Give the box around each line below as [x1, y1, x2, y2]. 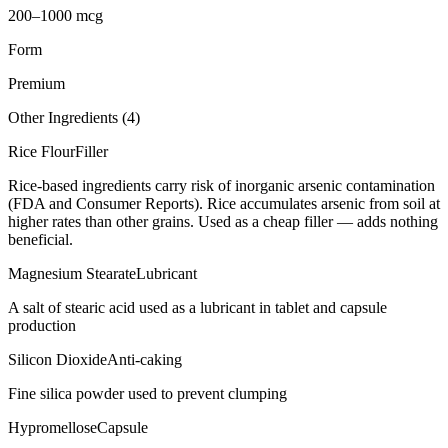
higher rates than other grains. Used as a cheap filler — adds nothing [8, 212, 438, 230]
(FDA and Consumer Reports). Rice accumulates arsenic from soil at [8, 194, 440, 212]
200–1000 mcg [8, 6, 103, 24]
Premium [8, 74, 65, 92]
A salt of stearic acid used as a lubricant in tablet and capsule [8, 298, 387, 316]
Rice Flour [8, 142, 75, 160]
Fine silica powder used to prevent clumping [8, 384, 287, 402]
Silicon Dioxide [8, 350, 107, 368]
